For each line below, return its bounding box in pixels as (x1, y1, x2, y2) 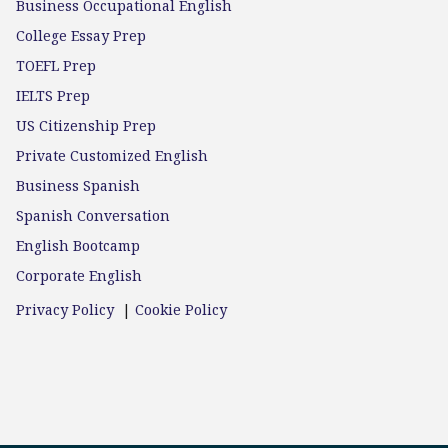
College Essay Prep (16, 25, 146, 46)
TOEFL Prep (16, 55, 96, 76)
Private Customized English (16, 145, 208, 166)
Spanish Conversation (16, 205, 170, 226)
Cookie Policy (135, 299, 227, 320)
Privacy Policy (16, 299, 114, 320)
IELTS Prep (16, 85, 90, 106)
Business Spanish (16, 175, 140, 196)
